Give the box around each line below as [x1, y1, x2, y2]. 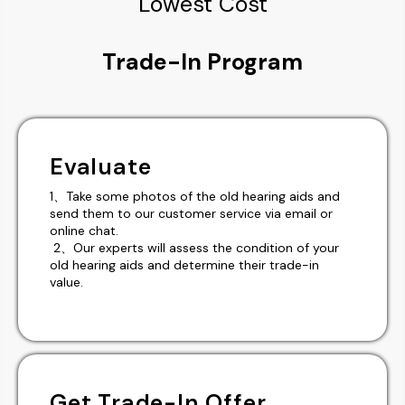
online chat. [50, 221, 118, 239]
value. [50, 273, 83, 290]
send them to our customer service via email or [50, 204, 333, 221]
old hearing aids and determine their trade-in [50, 256, 319, 273]
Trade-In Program [102, 46, 303, 77]
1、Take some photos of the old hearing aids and [50, 187, 340, 204]
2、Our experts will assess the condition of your [50, 239, 339, 256]
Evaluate [50, 151, 152, 182]
